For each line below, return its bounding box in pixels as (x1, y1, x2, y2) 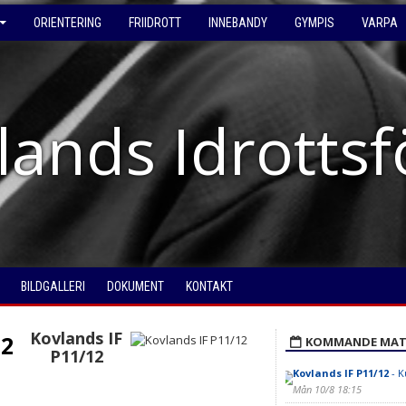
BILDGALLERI (21, 279, 85, 294)
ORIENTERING (34, 15, 101, 30)
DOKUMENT (107, 279, 164, 294)
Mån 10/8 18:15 (292, 382, 362, 396)
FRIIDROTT (129, 15, 181, 30)
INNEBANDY (208, 15, 267, 30)
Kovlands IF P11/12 (292, 366, 389, 380)
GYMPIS (295, 15, 334, 30)
